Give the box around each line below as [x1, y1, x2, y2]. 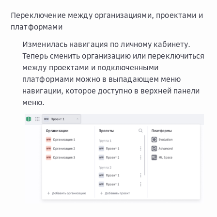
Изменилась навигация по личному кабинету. [22, 39, 191, 49]
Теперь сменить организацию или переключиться [22, 50, 205, 61]
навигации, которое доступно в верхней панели [22, 85, 200, 95]
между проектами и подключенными [22, 62, 159, 72]
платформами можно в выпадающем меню [22, 74, 181, 84]
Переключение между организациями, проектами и [11, 10, 203, 20]
